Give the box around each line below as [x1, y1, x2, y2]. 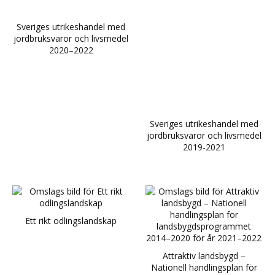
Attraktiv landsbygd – [162, 249, 246, 261]
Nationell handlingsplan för [150, 261, 257, 273]
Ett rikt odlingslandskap [25, 214, 117, 227]
